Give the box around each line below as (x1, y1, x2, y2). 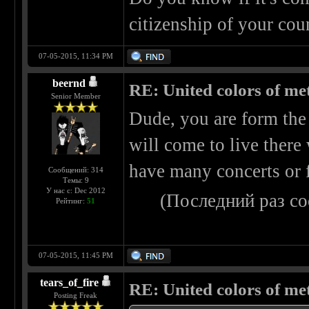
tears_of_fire (39, 277, 99, 289)
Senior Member (50, 92, 101, 101)
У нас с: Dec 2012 (46, 186, 106, 195)
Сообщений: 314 (48, 166, 103, 175)
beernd (52, 77, 86, 90)
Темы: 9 (62, 176, 89, 185)
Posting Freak (54, 291, 98, 300)
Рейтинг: (56, 197, 88, 206)
